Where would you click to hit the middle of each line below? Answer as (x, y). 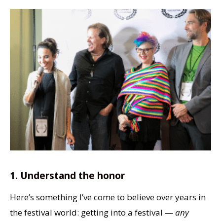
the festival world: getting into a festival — (92, 212)
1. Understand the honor (67, 175)
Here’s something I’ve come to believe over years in (108, 197)
